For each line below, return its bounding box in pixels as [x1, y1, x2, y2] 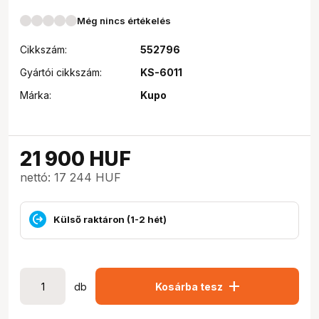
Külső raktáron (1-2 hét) [53, 213, 167, 225]
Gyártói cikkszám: [20, 66, 102, 78]
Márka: [20, 89, 51, 101]
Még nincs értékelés [77, 15, 171, 26]
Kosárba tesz [155, 280, 223, 293]
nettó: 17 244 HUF [20, 170, 121, 184]
